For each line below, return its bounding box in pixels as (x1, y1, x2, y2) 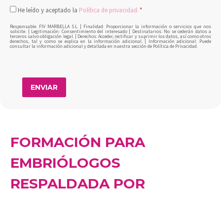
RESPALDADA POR (10, 175, 145, 192)
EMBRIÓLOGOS (10, 154, 120, 171)
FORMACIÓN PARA (10, 133, 145, 150)
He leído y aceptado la (18, 5, 79, 14)
